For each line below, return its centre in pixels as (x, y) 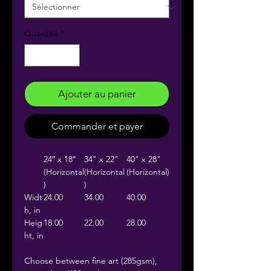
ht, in (34, 235)
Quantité (41, 33)
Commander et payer (97, 126)
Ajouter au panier (97, 94)
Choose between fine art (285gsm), (91, 261)
